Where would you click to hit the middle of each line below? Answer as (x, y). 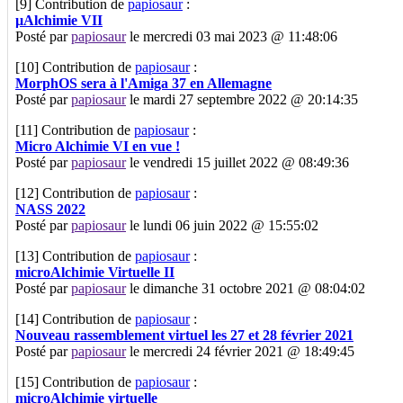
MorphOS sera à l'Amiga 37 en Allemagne (143, 83)
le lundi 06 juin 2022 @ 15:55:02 (222, 225)
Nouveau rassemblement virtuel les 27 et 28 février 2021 (184, 335)
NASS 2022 (50, 209)
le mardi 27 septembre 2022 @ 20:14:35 (242, 99)
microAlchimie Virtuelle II (95, 272)
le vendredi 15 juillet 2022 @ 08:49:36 (237, 162)
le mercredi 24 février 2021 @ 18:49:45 (240, 351)
